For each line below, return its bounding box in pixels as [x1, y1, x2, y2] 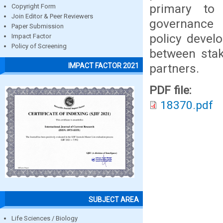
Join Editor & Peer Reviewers [11, 12, 93, 20]
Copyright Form [11, 2, 56, 10]
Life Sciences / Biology [11, 214, 78, 222]
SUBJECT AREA [89, 195, 139, 204]
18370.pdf [160, 99, 213, 112]
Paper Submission [11, 22, 64, 30]
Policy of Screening [11, 42, 67, 50]
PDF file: [149, 84, 195, 97]
